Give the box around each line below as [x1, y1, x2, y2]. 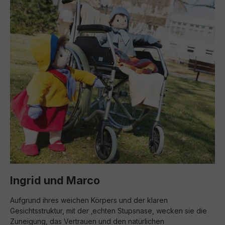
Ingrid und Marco [10, 174, 100, 187]
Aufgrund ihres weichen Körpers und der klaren [10, 196, 168, 204]
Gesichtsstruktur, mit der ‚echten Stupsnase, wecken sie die [10, 206, 207, 215]
